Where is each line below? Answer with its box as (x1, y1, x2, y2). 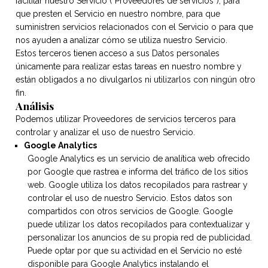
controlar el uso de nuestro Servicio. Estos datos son (28, 193, 232, 203)
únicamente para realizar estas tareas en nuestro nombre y (16, 62, 242, 71)
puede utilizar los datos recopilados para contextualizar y (28, 220, 250, 229)
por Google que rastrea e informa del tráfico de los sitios (28, 167, 248, 176)
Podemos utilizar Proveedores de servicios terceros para (16, 114, 236, 124)
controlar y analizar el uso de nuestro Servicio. (16, 127, 195, 137)
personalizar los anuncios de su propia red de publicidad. (28, 233, 252, 242)
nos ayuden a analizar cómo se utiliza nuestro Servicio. (16, 35, 227, 45)
